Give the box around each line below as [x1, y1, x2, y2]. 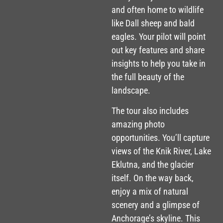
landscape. [111, 85, 150, 96]
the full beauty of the [111, 71, 184, 82]
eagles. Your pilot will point [111, 31, 206, 42]
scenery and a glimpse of [111, 199, 200, 210]
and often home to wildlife [111, 4, 204, 15]
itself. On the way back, [111, 172, 194, 183]
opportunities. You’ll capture [111, 132, 210, 143]
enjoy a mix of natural [111, 186, 188, 197]
